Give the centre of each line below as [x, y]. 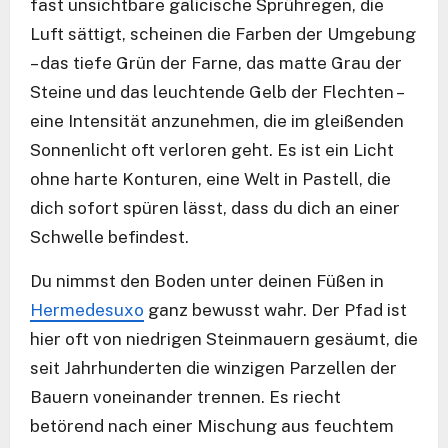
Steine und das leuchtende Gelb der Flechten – [216, 92]
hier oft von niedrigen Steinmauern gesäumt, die [224, 339]
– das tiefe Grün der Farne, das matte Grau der [216, 63]
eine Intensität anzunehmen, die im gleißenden [217, 121]
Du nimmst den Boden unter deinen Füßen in [207, 281]
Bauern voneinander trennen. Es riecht [185, 397]
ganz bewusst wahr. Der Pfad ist [275, 310]
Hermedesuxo [87, 310]
